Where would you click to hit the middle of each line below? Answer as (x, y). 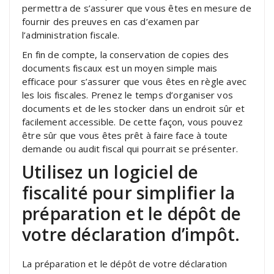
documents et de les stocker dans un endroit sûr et (134, 108)
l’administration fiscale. (71, 35)
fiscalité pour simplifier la (129, 192)
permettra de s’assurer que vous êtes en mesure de (137, 8)
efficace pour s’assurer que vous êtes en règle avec (135, 81)
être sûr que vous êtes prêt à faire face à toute (125, 135)
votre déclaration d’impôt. (131, 234)
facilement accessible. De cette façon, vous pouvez (133, 121)
